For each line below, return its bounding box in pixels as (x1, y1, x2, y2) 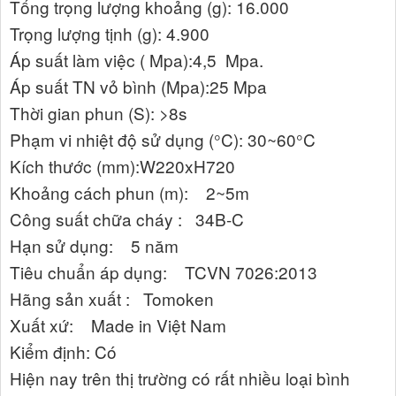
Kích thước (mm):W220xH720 (10, 154, 235, 179)
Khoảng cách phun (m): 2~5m (10, 180, 249, 205)
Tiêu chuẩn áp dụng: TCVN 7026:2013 (10, 260, 317, 285)
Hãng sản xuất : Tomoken (10, 286, 214, 311)
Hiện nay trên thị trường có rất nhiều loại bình (10, 366, 350, 391)
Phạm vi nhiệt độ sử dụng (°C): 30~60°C (10, 127, 316, 152)
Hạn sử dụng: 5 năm (10, 233, 179, 258)
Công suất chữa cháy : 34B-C (10, 207, 244, 232)
